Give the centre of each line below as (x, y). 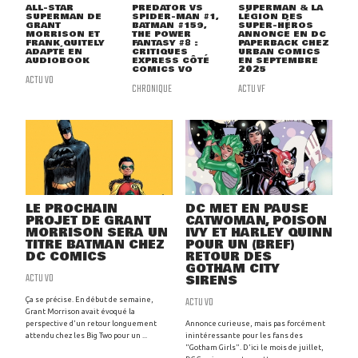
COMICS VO (162, 70)
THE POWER (161, 34)
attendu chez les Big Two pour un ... (86, 336)
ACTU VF (251, 89)
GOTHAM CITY (233, 269)
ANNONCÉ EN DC (282, 34)
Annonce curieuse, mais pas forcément (255, 324)
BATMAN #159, (169, 26)
